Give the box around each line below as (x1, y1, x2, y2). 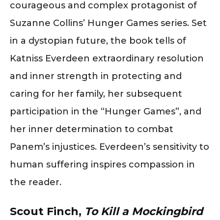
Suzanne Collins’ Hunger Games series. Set (10, 18, 207, 28)
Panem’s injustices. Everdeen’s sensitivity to (10, 141, 209, 152)
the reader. (10, 177, 61, 188)
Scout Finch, (10, 205, 84, 218)
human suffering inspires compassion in (10, 159, 195, 170)
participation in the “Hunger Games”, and (10, 106, 201, 117)
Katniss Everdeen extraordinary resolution (10, 53, 204, 64)
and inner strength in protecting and (10, 71, 182, 82)
